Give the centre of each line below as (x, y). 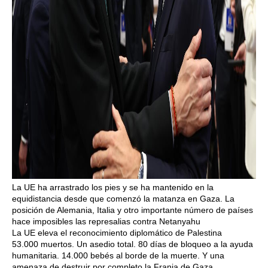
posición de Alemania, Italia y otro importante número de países (133, 210)
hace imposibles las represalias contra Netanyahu (106, 221)
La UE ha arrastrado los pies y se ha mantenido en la (113, 187)
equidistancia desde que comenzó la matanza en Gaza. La (123, 198)
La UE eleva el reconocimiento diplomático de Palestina (117, 232)
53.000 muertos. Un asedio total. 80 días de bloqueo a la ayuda (133, 244)
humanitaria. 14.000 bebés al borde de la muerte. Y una (118, 255)
